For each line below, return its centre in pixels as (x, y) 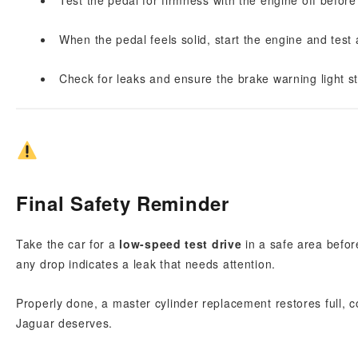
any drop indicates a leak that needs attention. (146, 264)
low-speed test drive (181, 244)
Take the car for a (68, 244)
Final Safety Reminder (123, 203)
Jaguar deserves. (65, 323)
